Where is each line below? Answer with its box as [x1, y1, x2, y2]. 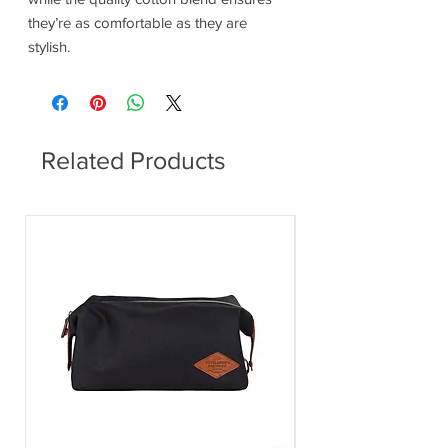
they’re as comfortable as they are [28, 14, 247, 32]
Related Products [41, 146, 226, 175]
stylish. [28, 38, 70, 56]
